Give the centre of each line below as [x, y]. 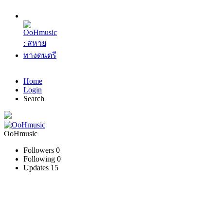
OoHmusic [21, 134]
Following [39, 159]
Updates [36, 168]
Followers [39, 150]
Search [34, 99]
